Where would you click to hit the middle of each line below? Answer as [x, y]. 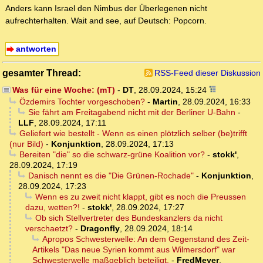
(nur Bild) [26, 144]
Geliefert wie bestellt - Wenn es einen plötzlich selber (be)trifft [133, 134]
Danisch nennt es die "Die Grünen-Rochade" [111, 176]
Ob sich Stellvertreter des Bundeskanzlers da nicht [129, 218]
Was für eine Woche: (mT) [63, 90]
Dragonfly [100, 229]
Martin [165, 102]
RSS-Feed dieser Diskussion [208, 73]
